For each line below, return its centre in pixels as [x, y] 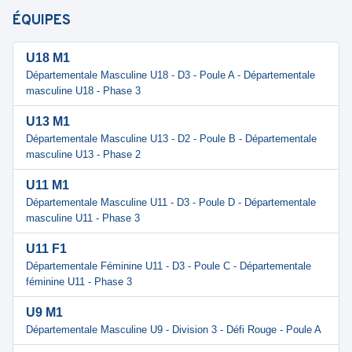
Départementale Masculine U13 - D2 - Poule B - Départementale [171, 139]
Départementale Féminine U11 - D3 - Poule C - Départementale [169, 266]
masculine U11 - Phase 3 [83, 218]
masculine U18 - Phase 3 [83, 91]
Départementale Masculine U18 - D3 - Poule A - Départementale [170, 75]
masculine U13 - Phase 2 [83, 154]
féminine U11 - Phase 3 [79, 282]
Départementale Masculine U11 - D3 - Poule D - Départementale [171, 202]
